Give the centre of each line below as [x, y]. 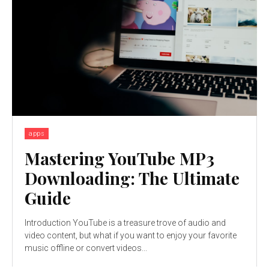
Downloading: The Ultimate [132, 178]
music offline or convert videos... [86, 248]
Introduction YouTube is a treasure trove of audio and [49, 222]
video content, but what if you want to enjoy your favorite [131, 235]
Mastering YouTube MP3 [119, 158]
